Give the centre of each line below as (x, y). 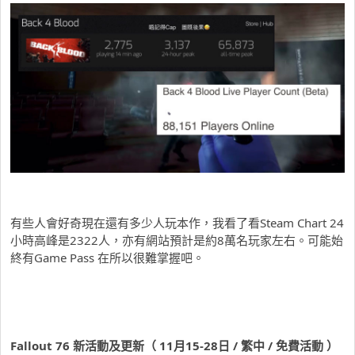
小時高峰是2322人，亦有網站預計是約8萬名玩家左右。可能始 (177, 240)
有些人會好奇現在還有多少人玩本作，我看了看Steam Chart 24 (177, 223)
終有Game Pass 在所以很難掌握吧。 (107, 258)
